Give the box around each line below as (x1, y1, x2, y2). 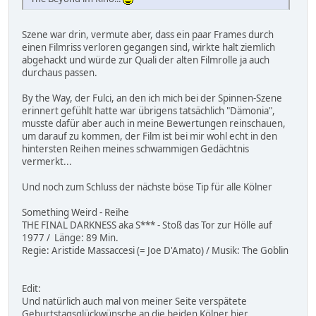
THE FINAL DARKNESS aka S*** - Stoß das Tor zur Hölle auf (22, 218, 272, 231)
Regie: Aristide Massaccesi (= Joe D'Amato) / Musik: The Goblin (22, 243, 288, 257)
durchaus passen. (22, 66, 97, 79)
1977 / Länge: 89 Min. (22, 231, 119, 244)
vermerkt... (22, 154, 72, 168)
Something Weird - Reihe (22, 205, 129, 219)
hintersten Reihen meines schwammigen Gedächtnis (22, 142, 249, 155)
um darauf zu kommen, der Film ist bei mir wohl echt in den (22, 129, 277, 142)
